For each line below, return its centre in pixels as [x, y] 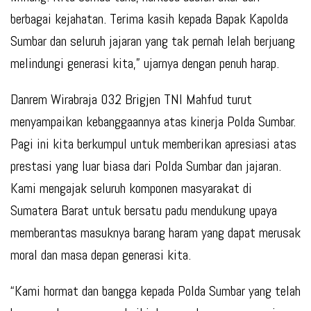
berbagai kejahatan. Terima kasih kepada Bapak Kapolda [149, 19]
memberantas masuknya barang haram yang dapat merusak [155, 233]
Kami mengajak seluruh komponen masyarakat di [131, 188]
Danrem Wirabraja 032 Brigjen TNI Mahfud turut [131, 100]
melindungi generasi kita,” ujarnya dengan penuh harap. [145, 64]
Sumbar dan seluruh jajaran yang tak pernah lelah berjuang [153, 41]
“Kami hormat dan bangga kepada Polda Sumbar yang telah [155, 291]
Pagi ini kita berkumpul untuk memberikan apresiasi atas [153, 144]
